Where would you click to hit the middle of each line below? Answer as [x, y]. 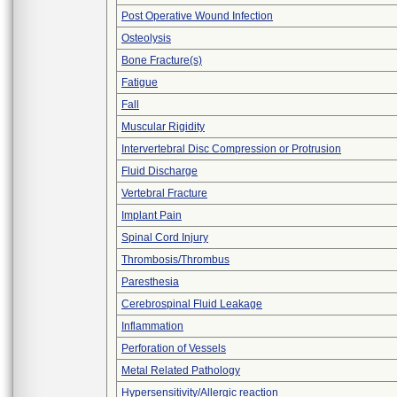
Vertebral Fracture [164, 193]
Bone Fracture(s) [162, 60]
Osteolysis [146, 38]
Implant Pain [152, 215]
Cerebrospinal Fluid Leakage [192, 304]
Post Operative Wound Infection [197, 16]
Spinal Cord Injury [165, 237]
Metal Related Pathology [181, 370]
